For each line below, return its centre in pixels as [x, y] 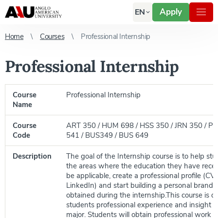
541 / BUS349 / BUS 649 [107, 135]
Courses [52, 36]
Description [32, 156]
